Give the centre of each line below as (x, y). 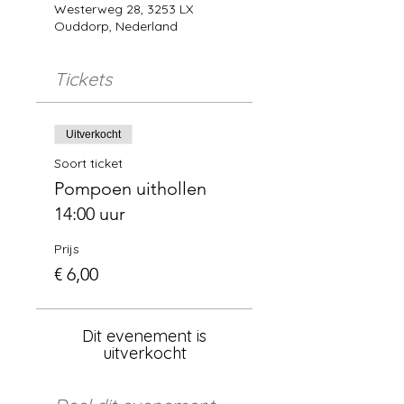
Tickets (83, 79)
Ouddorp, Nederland (116, 26)
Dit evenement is (144, 336)
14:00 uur (90, 214)
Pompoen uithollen (130, 188)
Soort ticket (88, 163)
